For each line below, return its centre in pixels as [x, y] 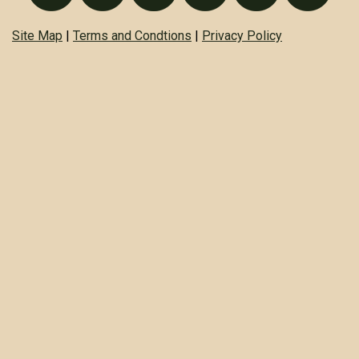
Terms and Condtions [132, 36]
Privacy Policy [242, 36]
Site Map [37, 36]
